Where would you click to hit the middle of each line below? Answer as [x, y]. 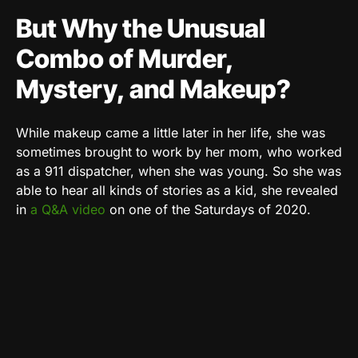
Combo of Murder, [125, 58]
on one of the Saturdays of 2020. [208, 209]
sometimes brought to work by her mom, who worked [179, 151]
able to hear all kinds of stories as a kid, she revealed [177, 190]
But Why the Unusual [141, 28]
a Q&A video [68, 209]
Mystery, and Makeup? [153, 89]
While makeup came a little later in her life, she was [171, 132]
